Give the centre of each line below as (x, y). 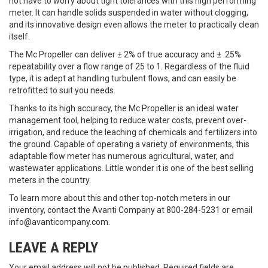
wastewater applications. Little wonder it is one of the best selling (131, 168)
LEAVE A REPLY (54, 248)
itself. (19, 36)
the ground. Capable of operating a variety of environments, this (129, 144)
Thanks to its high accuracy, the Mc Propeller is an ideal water (124, 108)
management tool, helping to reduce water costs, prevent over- (128, 120)
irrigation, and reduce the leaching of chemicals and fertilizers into (133, 132)
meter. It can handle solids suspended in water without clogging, (129, 13)
